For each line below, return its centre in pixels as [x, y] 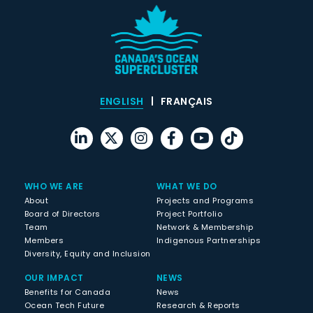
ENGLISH [122, 101]
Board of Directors [63, 213]
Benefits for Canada [68, 292]
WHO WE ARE [54, 186]
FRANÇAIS [187, 101]
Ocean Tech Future [65, 305]
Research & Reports [198, 305]
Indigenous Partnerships [209, 240]
